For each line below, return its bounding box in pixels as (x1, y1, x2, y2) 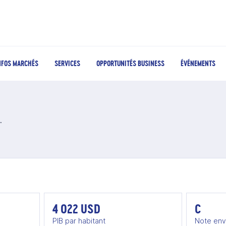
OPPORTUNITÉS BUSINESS (96, 59, 164, 68)
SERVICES (54, 59, 80, 68)
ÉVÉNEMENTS (181, 59, 215, 68)
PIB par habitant (52, 216, 105, 225)
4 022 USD (52, 200, 100, 217)
